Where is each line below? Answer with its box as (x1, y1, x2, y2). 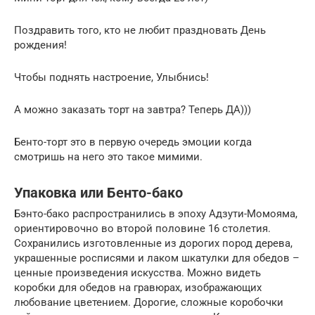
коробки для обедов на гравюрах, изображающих (14, 281, 262, 295)
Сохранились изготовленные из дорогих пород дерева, (14, 237, 292, 250)
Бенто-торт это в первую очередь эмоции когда (14, 136, 252, 149)
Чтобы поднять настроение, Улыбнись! (14, 71, 209, 84)
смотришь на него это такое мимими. (14, 150, 202, 164)
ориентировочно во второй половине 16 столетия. (14, 222, 271, 236)
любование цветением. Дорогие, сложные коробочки (14, 296, 283, 309)
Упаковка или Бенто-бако (14, 184, 183, 201)
